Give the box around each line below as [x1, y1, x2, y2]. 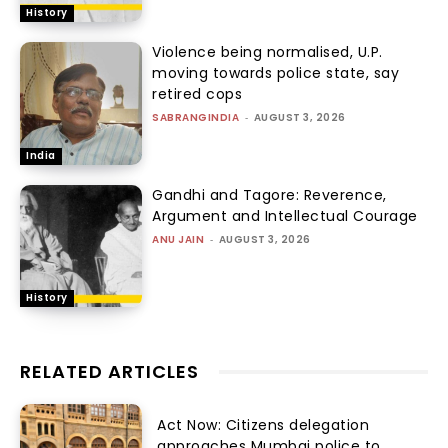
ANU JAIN [152, 231, 205, 247]
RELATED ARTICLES [20, 359, 199, 385]
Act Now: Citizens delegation [157, 414, 370, 435]
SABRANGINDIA [152, 110, 240, 126]
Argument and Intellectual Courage [152, 205, 418, 226]
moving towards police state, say [152, 63, 400, 84]
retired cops [152, 84, 243, 105]
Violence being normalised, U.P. [152, 42, 383, 63]
